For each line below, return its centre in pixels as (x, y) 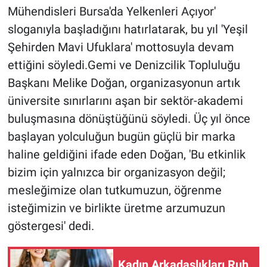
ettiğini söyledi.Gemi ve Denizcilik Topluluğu (124, 65)
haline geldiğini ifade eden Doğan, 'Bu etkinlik (126, 154)
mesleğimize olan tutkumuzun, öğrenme (114, 190)
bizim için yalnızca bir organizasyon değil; (116, 172)
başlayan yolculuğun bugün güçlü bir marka (121, 136)
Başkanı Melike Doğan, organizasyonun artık (124, 83)
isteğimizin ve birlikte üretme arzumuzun (116, 208)
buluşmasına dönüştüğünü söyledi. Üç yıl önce (129, 118)
